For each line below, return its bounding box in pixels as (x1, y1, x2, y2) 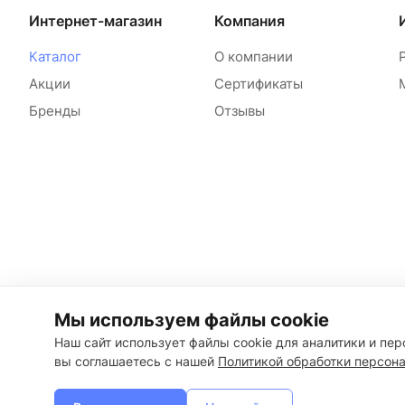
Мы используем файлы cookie (54, 309, 329, 331)
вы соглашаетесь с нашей (54, 353, 218, 369)
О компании (213, 48, 293, 65)
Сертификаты (213, 75, 303, 92)
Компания (213, 12, 285, 30)
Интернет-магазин (29, 12, 162, 30)
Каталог (29, 48, 81, 65)
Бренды (29, 102, 80, 119)
